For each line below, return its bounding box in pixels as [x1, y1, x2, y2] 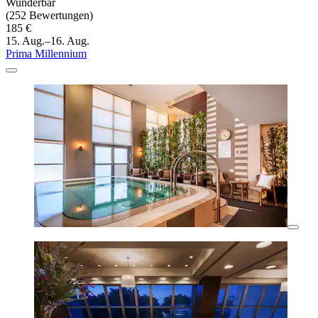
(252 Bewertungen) [6, 9, 93, 22]
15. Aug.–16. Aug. [6, 35, 89, 48]
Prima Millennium [6, 48, 87, 60]
